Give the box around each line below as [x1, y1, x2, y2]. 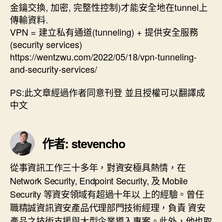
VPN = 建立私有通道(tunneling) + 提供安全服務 [10, 25, 198, 38]
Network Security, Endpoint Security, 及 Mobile [10, 174, 188, 187]
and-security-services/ [10, 62, 97, 75]
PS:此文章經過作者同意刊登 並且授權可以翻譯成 [10, 86, 205, 99]
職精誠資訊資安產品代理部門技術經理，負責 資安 [10, 201, 206, 214]
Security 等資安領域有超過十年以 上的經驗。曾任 [10, 187, 204, 200]
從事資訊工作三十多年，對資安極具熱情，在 [10, 161, 186, 173]
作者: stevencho [42, 135, 126, 152]
